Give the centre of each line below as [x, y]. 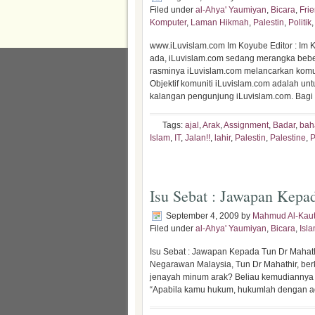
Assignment [246, 125]
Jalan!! [198, 138]
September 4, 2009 [202, 216]
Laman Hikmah [220, 22]
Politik [300, 22]
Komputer [168, 22]
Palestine [288, 138]
